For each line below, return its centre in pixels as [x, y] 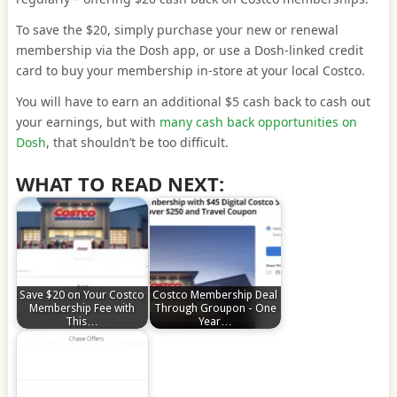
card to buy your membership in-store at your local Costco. [190, 71]
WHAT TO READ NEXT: [120, 184]
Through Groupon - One [215, 307]
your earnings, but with [87, 122]
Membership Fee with [82, 307]
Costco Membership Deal [215, 294]
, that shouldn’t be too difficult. [137, 143]
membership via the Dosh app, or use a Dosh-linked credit [189, 51]
